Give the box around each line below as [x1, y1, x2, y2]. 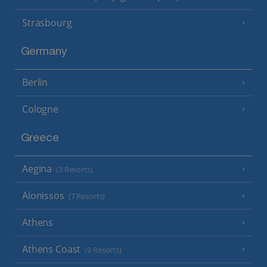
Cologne [22, 103, 59, 116]
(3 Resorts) [56, 164, 93, 175]
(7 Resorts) [68, 191, 105, 201]
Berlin [22, 76, 48, 89]
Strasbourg [22, 16, 72, 30]
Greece [20, 132, 59, 145]
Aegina [22, 162, 55, 175]
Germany [20, 46, 67, 58]
